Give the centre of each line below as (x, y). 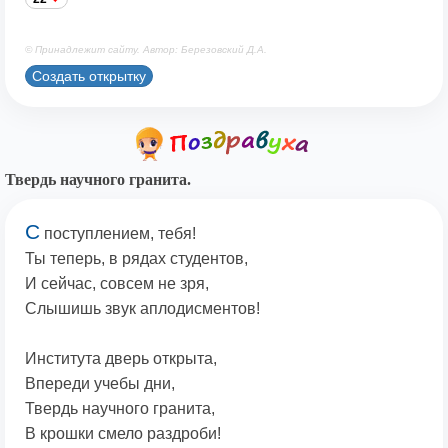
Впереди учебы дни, (100, 384)
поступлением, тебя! (118, 234)
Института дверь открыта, (121, 359)
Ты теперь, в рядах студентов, (136, 259)
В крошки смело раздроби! (123, 434)
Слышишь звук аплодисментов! (142, 309)
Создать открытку (89, 75)
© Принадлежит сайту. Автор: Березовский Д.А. (146, 50)
